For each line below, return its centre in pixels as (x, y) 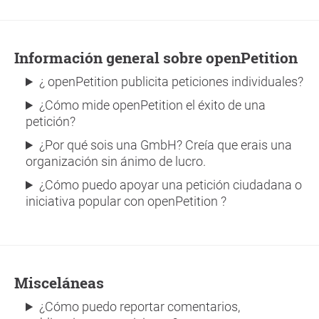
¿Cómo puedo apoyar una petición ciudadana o (171, 185)
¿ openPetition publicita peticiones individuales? (172, 82)
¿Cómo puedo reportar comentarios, (140, 307)
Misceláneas (66, 283)
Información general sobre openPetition (158, 58)
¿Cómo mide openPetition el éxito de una (153, 105)
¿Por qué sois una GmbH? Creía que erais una (166, 145)
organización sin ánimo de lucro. (116, 161)
